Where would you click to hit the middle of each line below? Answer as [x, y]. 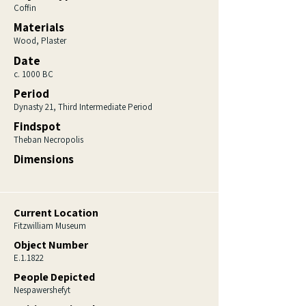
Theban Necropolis [48, 140]
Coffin [25, 8]
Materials [39, 27]
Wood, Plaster [40, 41]
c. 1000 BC [33, 74]
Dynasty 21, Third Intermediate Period [83, 107]
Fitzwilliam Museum [50, 226]
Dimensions [44, 159]
